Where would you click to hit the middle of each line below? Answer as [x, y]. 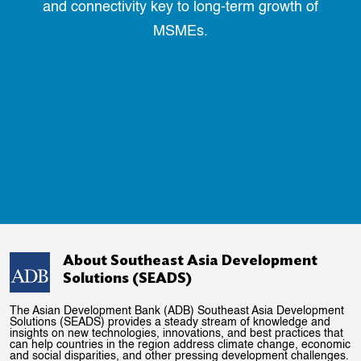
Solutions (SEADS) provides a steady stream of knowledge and [170, 322]
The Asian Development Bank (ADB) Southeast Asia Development [177, 311]
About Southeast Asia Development [190, 261]
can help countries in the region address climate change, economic [180, 344]
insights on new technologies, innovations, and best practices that [176, 333]
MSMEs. [180, 31]
